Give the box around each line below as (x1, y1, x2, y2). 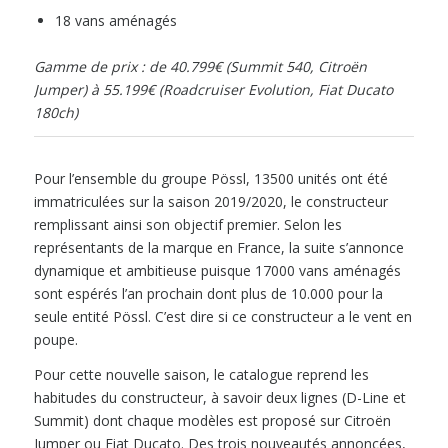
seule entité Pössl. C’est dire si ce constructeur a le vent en (33, 306, 412, 326)
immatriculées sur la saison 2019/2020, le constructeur (33, 191, 388, 211)
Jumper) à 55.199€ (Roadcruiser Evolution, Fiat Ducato (33, 80, 393, 100)
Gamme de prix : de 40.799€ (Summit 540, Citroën (33, 57, 367, 77)
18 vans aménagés (54, 11, 177, 31)
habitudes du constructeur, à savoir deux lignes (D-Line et (33, 387, 406, 407)
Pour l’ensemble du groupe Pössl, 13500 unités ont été (33, 168, 388, 188)
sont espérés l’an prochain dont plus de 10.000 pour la (33, 283, 383, 303)
